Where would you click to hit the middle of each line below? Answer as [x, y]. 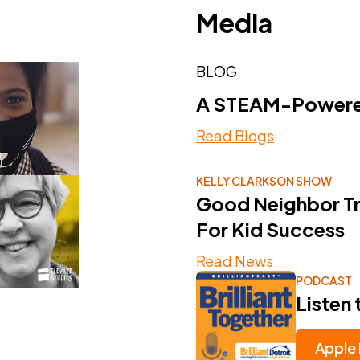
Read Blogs [235, 135]
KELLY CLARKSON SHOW [264, 180]
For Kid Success [270, 229]
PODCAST [323, 280]
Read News [234, 260]
